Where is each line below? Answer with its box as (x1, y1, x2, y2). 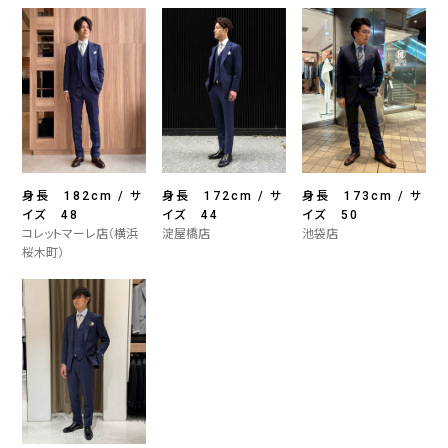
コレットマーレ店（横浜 (22, 227, 139, 242)
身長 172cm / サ (162, 189, 284, 204)
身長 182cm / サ (22, 189, 144, 204)
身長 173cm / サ (301, 189, 423, 204)
